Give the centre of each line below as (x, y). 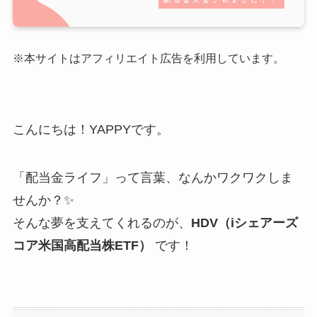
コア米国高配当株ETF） (82, 245)
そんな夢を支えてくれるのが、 (102, 223)
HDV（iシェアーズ (244, 223)
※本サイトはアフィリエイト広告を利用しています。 (148, 58)
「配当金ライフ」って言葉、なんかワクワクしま (152, 177)
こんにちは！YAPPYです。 (91, 129)
